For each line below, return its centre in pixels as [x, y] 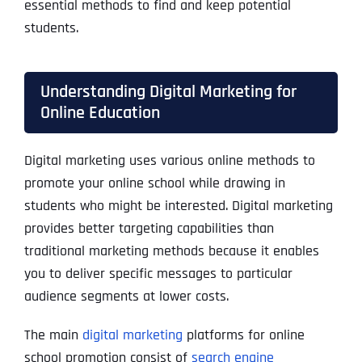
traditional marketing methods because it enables [171, 251]
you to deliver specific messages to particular [158, 274]
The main [51, 335]
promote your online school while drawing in [154, 183]
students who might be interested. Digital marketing [178, 206]
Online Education [100, 113]
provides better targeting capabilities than [149, 229]
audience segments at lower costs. [126, 297]
